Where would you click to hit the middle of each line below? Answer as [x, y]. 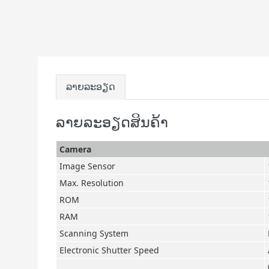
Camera [75, 149]
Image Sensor [87, 166]
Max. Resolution [92, 183]
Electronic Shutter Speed [109, 250]
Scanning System [94, 233]
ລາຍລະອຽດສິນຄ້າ [112, 122]
